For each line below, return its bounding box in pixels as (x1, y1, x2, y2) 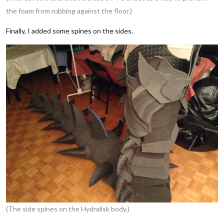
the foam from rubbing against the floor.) (6, 6, 132, 15)
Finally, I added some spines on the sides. (6, 26, 133, 35)
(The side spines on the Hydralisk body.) (6, 204, 129, 213)
